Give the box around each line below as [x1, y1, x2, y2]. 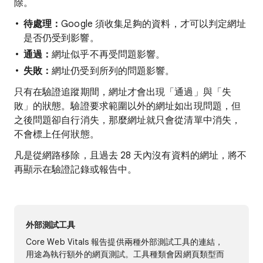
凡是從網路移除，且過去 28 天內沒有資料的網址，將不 [14, 150, 247, 161]
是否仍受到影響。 [23, 32, 99, 44]
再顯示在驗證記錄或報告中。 [14, 164, 137, 176]
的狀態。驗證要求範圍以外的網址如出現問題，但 [33, 100, 241, 112]
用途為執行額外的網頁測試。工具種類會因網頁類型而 [26, 249, 224, 259]
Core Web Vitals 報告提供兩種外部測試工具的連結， [26, 237, 224, 247]
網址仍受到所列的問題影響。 [52, 65, 175, 77]
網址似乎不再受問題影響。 [52, 49, 166, 60]
